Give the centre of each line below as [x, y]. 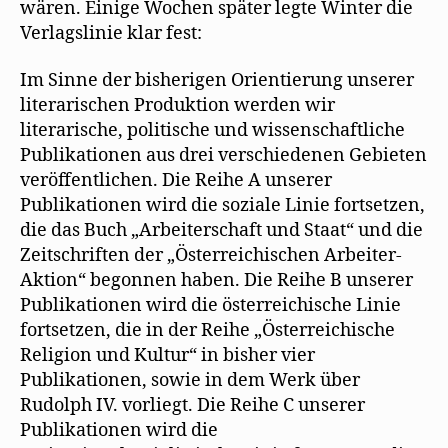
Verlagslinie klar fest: [111, 33]
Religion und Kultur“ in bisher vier [167, 355]
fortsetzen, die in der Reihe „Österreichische [207, 330]
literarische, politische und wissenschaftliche [212, 130]
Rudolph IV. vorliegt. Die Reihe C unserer [192, 405]
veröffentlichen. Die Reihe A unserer [176, 180]
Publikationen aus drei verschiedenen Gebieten [223, 155]
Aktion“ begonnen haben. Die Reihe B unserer [216, 280]
